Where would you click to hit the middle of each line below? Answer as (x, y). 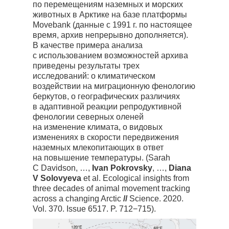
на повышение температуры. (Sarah (101, 158)
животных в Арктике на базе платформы (110, 15)
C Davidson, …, (62, 168)
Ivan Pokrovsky (122, 168)
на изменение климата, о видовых (98, 127)
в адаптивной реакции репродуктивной (107, 107)
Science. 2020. (156, 199)
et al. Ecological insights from (135, 178)
